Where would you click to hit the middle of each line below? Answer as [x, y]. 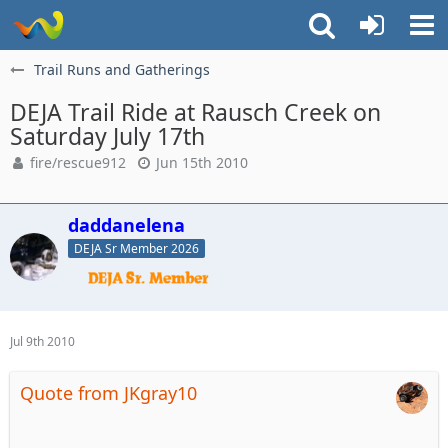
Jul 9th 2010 [42, 341]
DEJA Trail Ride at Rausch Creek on [195, 112]
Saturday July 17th [107, 136]
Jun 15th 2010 [202, 162]
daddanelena [126, 225]
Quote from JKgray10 [108, 392]
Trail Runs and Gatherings [122, 69]
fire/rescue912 [78, 162]
